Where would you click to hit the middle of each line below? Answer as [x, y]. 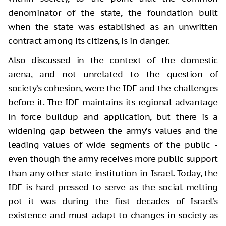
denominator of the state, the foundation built [113, 12]
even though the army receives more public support [113, 159]
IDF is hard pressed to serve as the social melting [113, 187]
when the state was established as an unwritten [113, 26]
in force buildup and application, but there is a [113, 116]
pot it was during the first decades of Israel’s [113, 201]
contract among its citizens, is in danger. [89, 41]
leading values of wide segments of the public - [113, 145]
